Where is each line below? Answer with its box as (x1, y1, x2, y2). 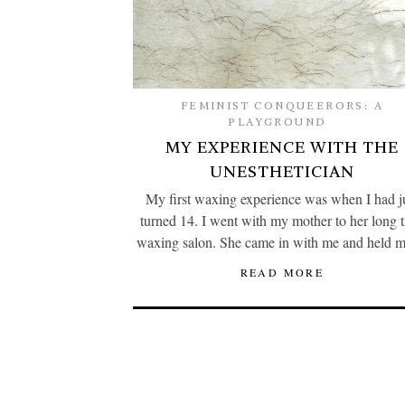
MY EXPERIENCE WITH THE (165, 136, 399, 157)
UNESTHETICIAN (210, 160, 354, 182)
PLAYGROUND (228, 114, 327, 128)
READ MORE (240, 264, 325, 279)
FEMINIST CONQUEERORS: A (180, 98, 384, 112)
